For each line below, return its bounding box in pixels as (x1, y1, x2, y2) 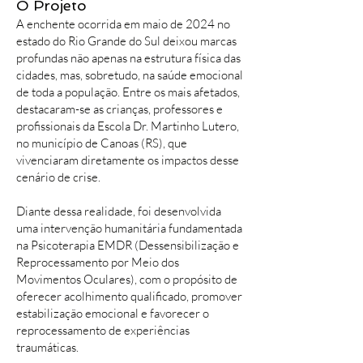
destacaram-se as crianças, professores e (16, 101, 223, 117)
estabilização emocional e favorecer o (16, 305, 209, 321)
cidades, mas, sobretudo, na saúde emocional (16, 67, 243, 83)
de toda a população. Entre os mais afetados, (16, 84, 240, 100)
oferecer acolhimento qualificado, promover (16, 288, 242, 304)
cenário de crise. (16, 169, 100, 185)
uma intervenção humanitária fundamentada (16, 220, 242, 236)
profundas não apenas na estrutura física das (16, 50, 241, 66)
